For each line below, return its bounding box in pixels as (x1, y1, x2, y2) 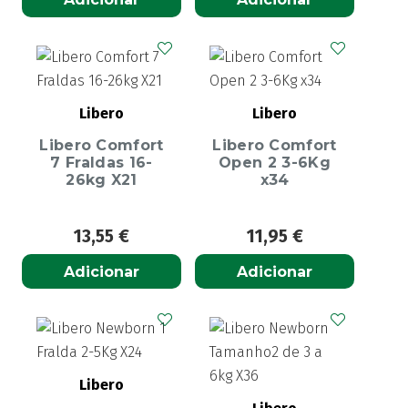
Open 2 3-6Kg (219, 154, 331, 172)
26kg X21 (66, 171, 138, 189)
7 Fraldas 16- (50, 154, 153, 172)
